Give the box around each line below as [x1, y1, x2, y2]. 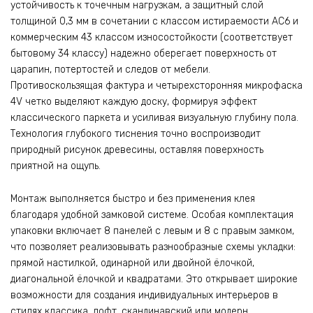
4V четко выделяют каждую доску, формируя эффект [10, 96, 257, 108]
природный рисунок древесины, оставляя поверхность [10, 144, 263, 156]
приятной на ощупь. [10, 160, 101, 173]
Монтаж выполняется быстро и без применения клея [10, 192, 255, 205]
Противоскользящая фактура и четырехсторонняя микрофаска [10, 80, 303, 92]
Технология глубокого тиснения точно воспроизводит [10, 128, 261, 140]
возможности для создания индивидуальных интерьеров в [10, 289, 278, 301]
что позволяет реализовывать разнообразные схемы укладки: [10, 240, 296, 253]
